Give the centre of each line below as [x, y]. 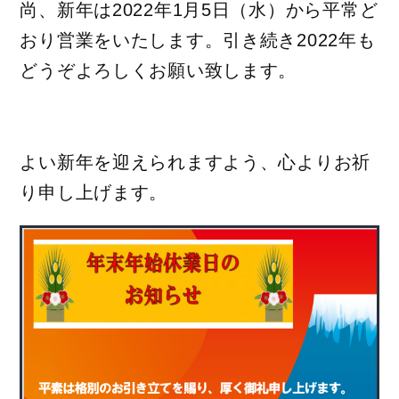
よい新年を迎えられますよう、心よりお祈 [195, 162]
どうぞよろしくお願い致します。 [159, 70]
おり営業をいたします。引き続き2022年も [198, 40]
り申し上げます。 [94, 192]
